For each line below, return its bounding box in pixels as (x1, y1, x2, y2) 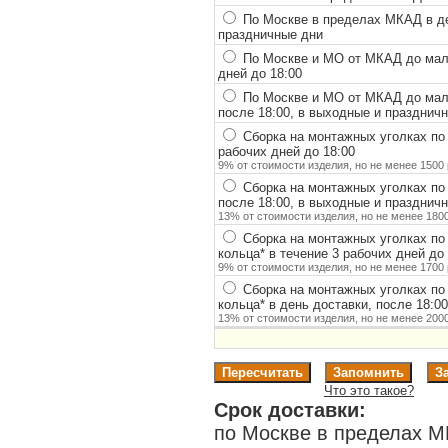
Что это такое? (323, 382, 414, 398)
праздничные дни (217, 26, 323, 42)
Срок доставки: (214, 398, 367, 421)
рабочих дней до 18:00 (217, 143, 355, 159)
